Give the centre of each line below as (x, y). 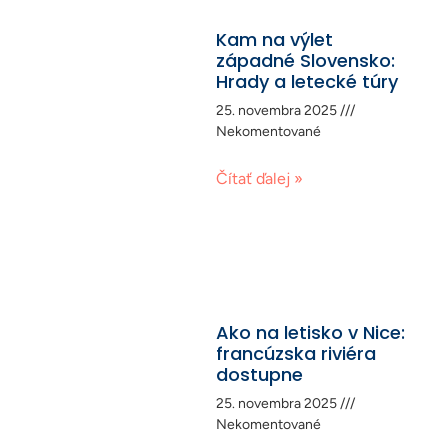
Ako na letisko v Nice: (310, 333)
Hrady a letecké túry (307, 82)
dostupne (259, 375)
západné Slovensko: (305, 61)
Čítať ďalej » (259, 179)
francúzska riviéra (296, 354)
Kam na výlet (274, 40)
